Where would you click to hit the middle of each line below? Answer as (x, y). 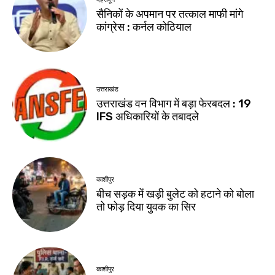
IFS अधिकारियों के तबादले (148, 117)
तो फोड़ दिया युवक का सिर (146, 207)
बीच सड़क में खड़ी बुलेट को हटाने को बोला (176, 194)
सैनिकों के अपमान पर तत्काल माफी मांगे (170, 14)
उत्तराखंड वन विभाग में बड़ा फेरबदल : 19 (174, 104)
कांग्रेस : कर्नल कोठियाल (144, 27)
